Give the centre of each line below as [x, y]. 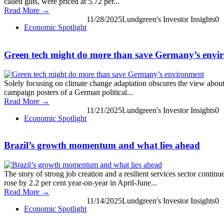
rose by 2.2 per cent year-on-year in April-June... [80, 183]
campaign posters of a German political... [68, 92]
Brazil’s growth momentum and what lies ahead [102, 145]
